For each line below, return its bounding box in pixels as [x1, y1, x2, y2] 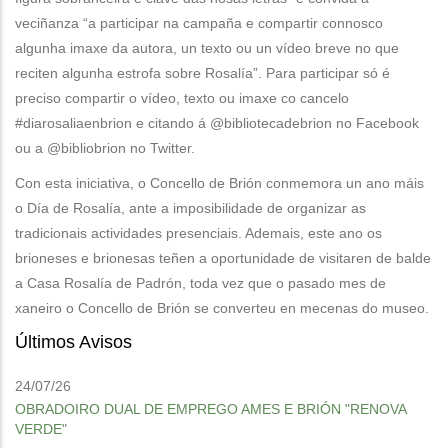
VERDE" [15, 421, 67, 438]
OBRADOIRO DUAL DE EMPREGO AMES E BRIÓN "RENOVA [15, 401, 406, 418]
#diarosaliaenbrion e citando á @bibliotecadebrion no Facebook [15, 115, 419, 132]
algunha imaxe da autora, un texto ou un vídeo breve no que [15, 40, 399, 57]
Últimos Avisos [15, 332, 132, 353]
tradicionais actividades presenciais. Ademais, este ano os [15, 225, 382, 242]
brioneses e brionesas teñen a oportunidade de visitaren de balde [15, 250, 431, 267]
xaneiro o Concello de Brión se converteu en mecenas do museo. [15, 300, 429, 317]
